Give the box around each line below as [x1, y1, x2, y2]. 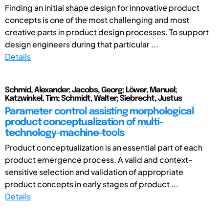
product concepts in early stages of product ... [5, 178, 178, 189]
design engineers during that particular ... [5, 39, 158, 49]
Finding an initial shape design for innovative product [5, 2, 199, 13]
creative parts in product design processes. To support [5, 26, 209, 37]
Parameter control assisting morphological [5, 106, 194, 117]
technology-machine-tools [5, 128, 124, 138]
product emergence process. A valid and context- [5, 154, 192, 165]
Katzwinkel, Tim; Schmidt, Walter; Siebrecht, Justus [5, 94, 182, 103]
